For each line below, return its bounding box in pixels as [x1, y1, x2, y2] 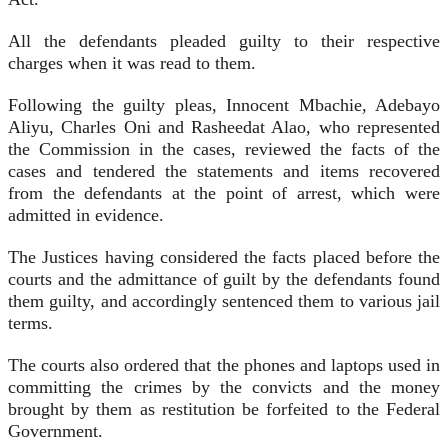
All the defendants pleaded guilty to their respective [8, 31, 440, 52]
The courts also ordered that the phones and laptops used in [8, 355, 440, 376]
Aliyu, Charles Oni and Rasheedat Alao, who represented [8, 117, 440, 138]
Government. [8, 421, 103, 442]
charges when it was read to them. [8, 53, 256, 74]
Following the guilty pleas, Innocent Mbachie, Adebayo [8, 95, 440, 116]
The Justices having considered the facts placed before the [8, 247, 440, 268]
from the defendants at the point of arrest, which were [8, 183, 440, 204]
